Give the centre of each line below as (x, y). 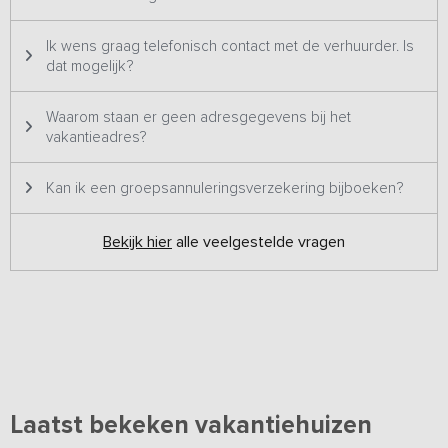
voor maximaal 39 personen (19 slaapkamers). (158, 16)
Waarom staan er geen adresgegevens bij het (198, 117)
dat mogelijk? (89, 66)
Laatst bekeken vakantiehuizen (191, 425)
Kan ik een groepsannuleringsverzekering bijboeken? (224, 188)
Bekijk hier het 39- (370, 16)
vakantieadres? (96, 137)
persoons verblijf (67, 37)
